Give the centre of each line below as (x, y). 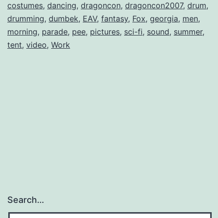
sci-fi (133, 31)
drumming (26, 18)
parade (55, 31)
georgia (164, 18)
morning (22, 31)
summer (188, 31)
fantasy (115, 18)
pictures (105, 31)
